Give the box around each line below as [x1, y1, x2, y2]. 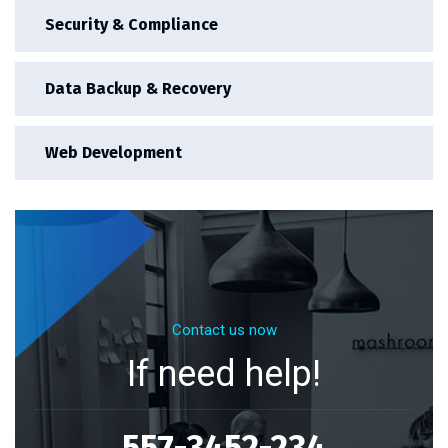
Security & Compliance [45, 14, 218, 34]
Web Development [45, 142, 182, 162]
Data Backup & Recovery [45, 78, 231, 98]
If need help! [127, 352, 321, 395]
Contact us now [171, 320, 277, 339]
